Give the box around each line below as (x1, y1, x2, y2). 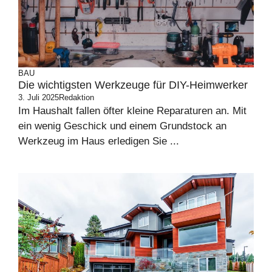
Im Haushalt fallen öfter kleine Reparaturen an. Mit (18, 105, 246, 117)
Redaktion (59, 93, 94, 103)
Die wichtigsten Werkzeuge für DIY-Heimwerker (18, 79, 248, 92)
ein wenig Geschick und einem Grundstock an (18, 120, 226, 132)
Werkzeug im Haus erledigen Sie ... (18, 135, 179, 148)
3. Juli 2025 (18, 93, 59, 103)
